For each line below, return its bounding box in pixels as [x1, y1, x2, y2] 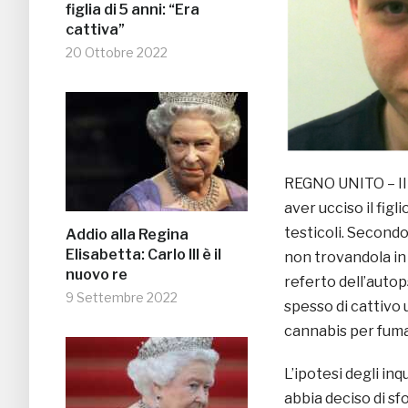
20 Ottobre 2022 [66, 45, 168, 61]
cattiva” [66, 21, 125, 39]
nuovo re [66, 266, 127, 284]
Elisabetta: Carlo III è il [66, 246, 221, 264]
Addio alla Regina [66, 226, 189, 244]
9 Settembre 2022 [66, 290, 178, 306]
